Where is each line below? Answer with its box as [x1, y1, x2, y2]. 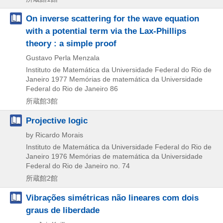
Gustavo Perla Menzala [26, 53, 100, 62]
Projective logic [26, 115, 88, 125]
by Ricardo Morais [26, 130, 83, 139]
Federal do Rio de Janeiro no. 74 [26, 161, 130, 170]
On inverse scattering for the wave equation [26, 13, 199, 23]
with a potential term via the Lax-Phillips [26, 25, 186, 36]
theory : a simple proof [26, 38, 116, 48]
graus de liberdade [26, 205, 100, 215]
